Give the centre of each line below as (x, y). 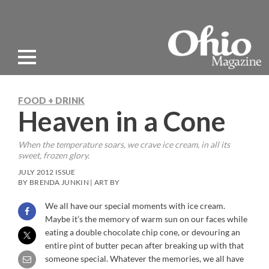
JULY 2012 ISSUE (47, 172)
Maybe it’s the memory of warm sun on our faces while (146, 219)
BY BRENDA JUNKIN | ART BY (69, 182)
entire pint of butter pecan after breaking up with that (144, 245)
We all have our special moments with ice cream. (135, 206)
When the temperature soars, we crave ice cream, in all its (124, 144)
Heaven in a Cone (122, 121)
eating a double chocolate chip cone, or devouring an (143, 232)
